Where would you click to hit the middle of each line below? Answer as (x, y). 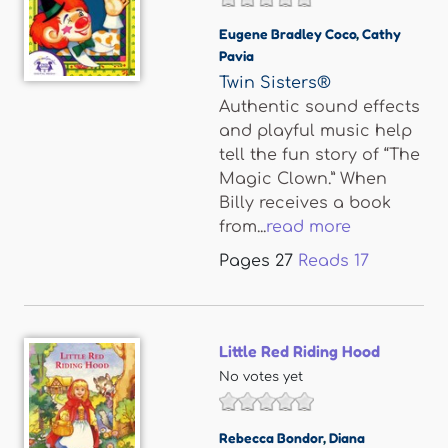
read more (308, 227)
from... (242, 227)
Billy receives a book (305, 203)
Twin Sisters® (275, 83)
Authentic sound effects (319, 107)
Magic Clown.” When (303, 179)
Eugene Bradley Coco (287, 33)
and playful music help (315, 131)
